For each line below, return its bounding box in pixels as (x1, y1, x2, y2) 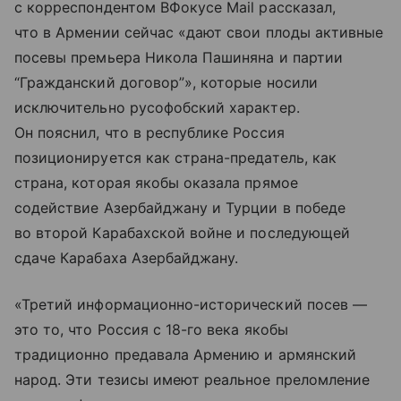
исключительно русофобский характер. (14, 98, 300, 116)
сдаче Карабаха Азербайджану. (14, 248, 239, 267)
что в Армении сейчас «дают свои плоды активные (14, 22, 384, 41)
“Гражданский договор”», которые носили (14, 73, 318, 91)
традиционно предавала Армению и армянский (14, 345, 356, 363)
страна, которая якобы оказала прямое (14, 173, 298, 192)
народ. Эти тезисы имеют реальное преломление (14, 370, 371, 388)
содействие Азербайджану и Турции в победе (14, 198, 346, 217)
